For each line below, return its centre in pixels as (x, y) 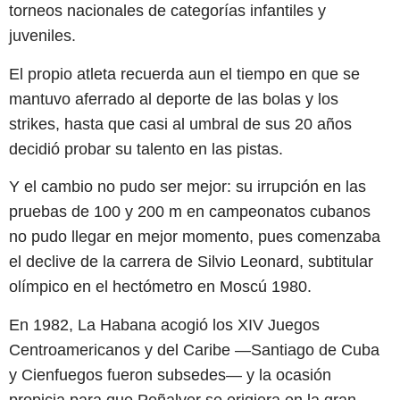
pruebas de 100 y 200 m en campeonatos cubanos (190, 212)
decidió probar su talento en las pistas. (146, 149)
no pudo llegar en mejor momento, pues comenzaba (195, 237)
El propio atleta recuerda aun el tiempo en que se (184, 74)
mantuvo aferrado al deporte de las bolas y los (174, 99)
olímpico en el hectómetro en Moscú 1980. (160, 287)
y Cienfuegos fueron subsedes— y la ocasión (170, 375)
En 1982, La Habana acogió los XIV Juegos (164, 325)
